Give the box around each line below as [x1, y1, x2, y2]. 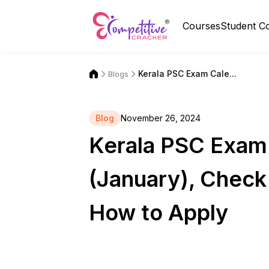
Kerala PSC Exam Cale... [138, 68, 237, 79]
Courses [183, 20, 220, 32]
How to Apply [89, 199, 228, 226]
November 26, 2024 [121, 113, 201, 123]
